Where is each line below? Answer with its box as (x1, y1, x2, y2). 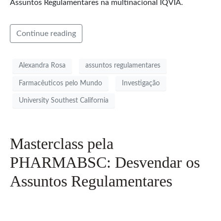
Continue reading (16, 29, 76, 37)
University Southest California (19, 97, 109, 104)
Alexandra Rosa (19, 62, 66, 70)
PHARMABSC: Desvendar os (10, 153, 200, 172)
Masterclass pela (10, 135, 113, 153)
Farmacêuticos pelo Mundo (19, 79, 102, 87)
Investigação (122, 79, 160, 87)
